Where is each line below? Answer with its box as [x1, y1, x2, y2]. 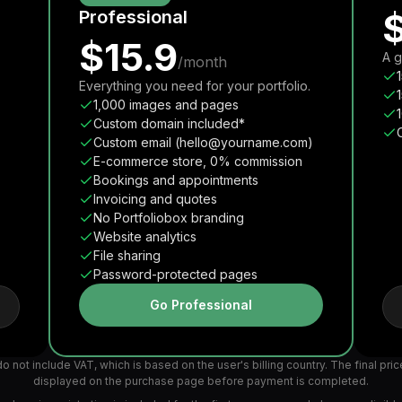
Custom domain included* [93, 116, 245, 131]
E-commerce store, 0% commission [93, 153, 302, 169]
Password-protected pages [93, 267, 258, 282]
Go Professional [150, 297, 252, 312]
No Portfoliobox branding [93, 210, 244, 225]
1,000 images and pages [93, 97, 239, 112]
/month [178, 53, 227, 71]
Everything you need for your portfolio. [79, 78, 310, 93]
